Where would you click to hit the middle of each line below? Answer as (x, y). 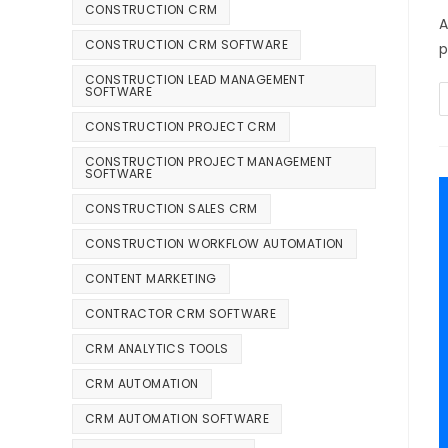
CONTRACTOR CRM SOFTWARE (181, 314)
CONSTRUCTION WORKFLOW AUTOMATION (214, 244)
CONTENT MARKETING (151, 279)
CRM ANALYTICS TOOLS (157, 349)
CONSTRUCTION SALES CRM (171, 209)
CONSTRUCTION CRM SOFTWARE (186, 45)
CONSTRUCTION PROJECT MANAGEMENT (209, 162)
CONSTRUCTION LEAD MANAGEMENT (195, 80)
